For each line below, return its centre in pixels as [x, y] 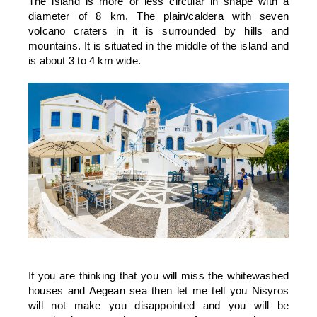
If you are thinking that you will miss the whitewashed [158, 276]
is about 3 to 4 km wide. [85, 60]
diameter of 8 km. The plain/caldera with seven [158, 16]
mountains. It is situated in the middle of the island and [158, 45]
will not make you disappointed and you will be [158, 306]
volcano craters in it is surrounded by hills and [158, 30]
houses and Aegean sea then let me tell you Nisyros [158, 291]
